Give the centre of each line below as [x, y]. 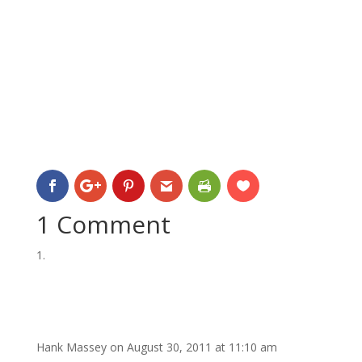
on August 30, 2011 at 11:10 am [193, 347]
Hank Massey [71, 347]
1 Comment [103, 225]
